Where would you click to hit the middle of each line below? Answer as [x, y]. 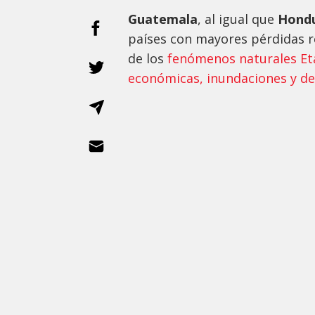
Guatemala [163, 19]
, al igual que [238, 19]
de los [148, 59]
